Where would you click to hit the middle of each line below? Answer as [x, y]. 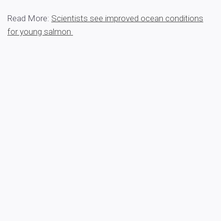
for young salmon [40, 32]
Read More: [29, 18]
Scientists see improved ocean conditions [127, 18]
